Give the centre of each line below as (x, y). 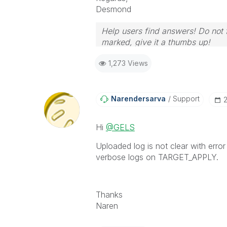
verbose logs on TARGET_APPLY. (158, 157)
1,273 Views (128, 63)
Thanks (109, 195)
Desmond (113, 9)
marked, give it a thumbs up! (156, 42)
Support (185, 99)
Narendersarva (138, 99)
